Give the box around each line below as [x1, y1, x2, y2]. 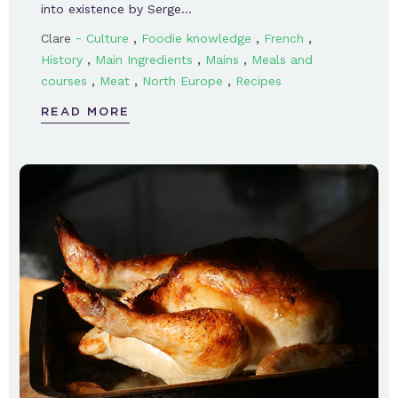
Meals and [251, 52, 313, 67]
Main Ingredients [95, 52, 193, 67]
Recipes [235, 73, 282, 88]
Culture [86, 30, 129, 45]
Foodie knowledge [141, 30, 251, 45]
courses [41, 73, 87, 88]
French [264, 30, 304, 45]
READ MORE [41, 104, 130, 118]
